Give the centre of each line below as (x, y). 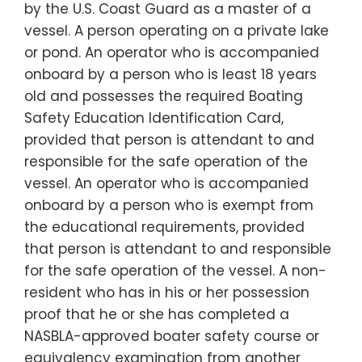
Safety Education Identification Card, (154, 118)
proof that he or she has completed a (157, 314)
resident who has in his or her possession (167, 292)
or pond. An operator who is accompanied (172, 52)
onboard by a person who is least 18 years (170, 74)
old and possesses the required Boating (164, 96)
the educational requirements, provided (164, 227)
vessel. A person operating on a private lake (177, 30)
